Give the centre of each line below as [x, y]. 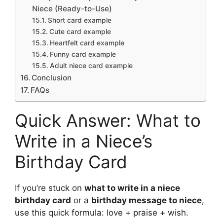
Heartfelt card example [87, 43]
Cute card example [80, 32]
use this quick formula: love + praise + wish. [102, 213]
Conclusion [52, 78]
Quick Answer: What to [108, 121]
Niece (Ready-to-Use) [72, 9]
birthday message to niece [147, 201]
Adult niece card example [91, 66]
